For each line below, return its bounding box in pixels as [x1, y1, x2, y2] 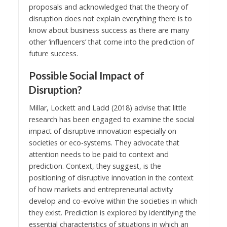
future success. [28, 48, 78, 58]
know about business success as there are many [28, 25, 189, 35]
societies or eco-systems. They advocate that [28, 138, 179, 148]
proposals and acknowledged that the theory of [28, 2, 188, 12]
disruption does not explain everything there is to [28, 13, 192, 23]
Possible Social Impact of [28, 69, 144, 82]
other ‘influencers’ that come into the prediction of [28, 36, 194, 47]
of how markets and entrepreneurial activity [28, 184, 173, 195]
